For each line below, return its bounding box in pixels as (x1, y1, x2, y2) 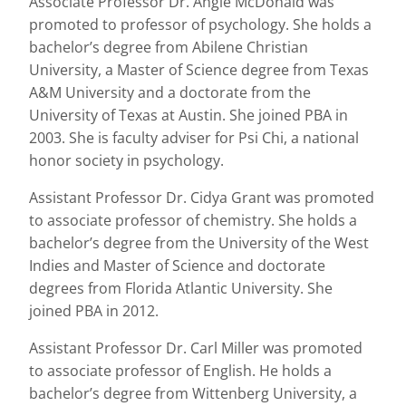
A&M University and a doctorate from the (29, 82, 311, 102)
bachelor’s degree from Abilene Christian (29, 37, 308, 57)
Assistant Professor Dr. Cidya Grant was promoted (29, 188, 374, 208)
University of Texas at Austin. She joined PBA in (29, 105, 348, 125)
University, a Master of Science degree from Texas (29, 60, 369, 80)
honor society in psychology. (29, 150, 224, 170)
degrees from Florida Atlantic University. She (29, 278, 333, 298)
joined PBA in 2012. (29, 301, 159, 321)
